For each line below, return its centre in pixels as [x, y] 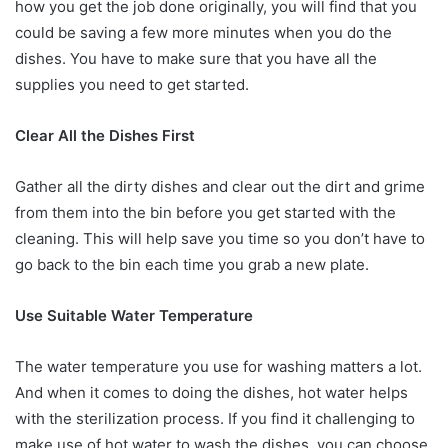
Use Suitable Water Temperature [136, 315]
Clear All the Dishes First [107, 135]
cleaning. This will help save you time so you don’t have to [220, 238]
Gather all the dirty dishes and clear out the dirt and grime [220, 186]
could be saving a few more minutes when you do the [203, 32]
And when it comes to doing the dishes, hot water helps [211, 392]
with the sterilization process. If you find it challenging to [215, 418]
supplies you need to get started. [134, 84]
